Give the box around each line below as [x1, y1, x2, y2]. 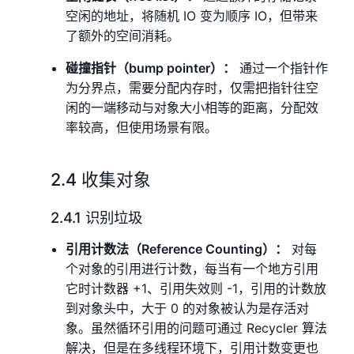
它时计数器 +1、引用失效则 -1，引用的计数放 [66, 281, 327, 297]
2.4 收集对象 [51, 169, 151, 190]
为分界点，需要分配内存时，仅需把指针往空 [66, 80, 319, 96]
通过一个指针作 [235, 60, 329, 77]
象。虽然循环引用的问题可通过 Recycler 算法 [66, 320, 328, 337]
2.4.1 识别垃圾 [51, 209, 142, 227]
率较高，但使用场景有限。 [66, 119, 218, 136]
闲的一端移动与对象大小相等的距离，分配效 [66, 100, 319, 116]
